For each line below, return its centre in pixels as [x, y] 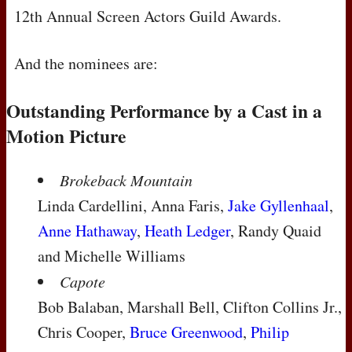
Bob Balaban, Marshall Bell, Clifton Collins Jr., [190, 306]
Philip [270, 332]
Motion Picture [66, 136]
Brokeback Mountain [126, 180]
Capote [82, 281]
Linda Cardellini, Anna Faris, [133, 205]
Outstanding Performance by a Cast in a [164, 111]
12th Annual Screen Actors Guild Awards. [148, 16]
